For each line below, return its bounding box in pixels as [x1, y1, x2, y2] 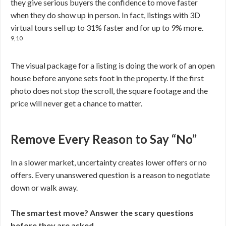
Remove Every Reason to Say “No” [11, 132, 197, 146]
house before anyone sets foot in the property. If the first [11, 73, 204, 83]
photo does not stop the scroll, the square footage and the [11, 86, 208, 95]
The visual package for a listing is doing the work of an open [11, 61, 215, 70]
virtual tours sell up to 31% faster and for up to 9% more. [11, 23, 203, 32]
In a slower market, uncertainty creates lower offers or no [11, 157, 207, 167]
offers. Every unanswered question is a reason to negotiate [11, 170, 210, 180]
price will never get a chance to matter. [11, 98, 142, 108]
